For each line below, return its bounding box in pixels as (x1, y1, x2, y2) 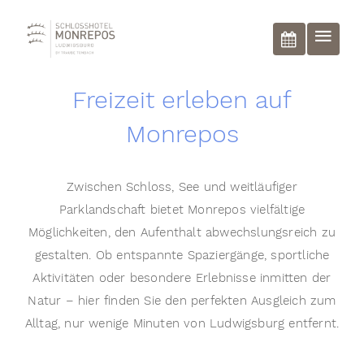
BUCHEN (297, 32, 347, 48)
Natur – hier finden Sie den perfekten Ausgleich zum (28, 292, 336, 309)
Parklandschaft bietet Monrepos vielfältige (58, 201, 305, 218)
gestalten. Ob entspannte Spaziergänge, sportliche (34, 247, 330, 263)
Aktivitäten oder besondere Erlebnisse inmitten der (32, 270, 331, 286)
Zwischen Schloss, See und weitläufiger (67, 179, 297, 195)
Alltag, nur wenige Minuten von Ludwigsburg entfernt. (24, 315, 340, 331)
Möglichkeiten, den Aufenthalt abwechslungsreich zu (28, 224, 336, 240)
